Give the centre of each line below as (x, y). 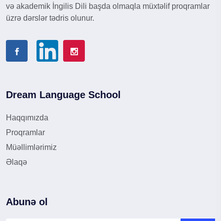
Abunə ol (27, 202)
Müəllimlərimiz (31, 147)
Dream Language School (63, 95)
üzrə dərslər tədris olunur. (50, 18)
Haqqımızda (27, 118)
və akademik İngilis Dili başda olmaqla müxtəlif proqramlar (108, 6)
